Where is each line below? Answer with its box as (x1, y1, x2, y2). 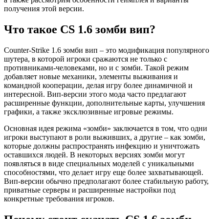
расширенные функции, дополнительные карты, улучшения (4, 98, 205, 107)
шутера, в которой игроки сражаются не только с (4, 54, 167, 63)
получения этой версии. (4, 4, 84, 13)
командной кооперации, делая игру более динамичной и (4, 81, 193, 89)
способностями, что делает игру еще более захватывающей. (4, 168, 203, 176)
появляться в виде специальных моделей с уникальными (4, 159, 194, 168)
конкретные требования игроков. (4, 194, 114, 203)
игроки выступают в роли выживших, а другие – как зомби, (4, 132, 205, 141)
